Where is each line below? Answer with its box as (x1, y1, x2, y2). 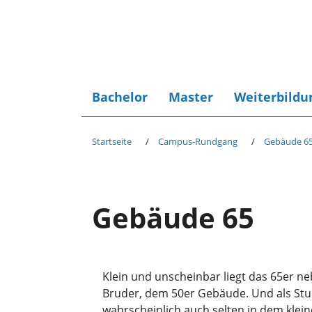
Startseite (92, 135, 132, 148)
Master (169, 88, 213, 105)
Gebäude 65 (92, 198, 254, 237)
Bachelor (92, 88, 148, 105)
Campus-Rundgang (158, 135, 237, 148)
